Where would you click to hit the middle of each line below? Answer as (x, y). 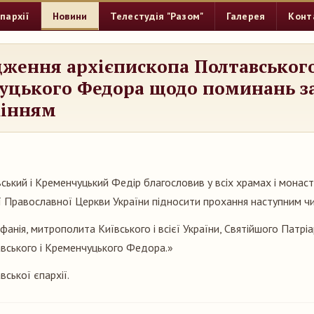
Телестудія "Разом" (157, 16)
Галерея (246, 16)
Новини (70, 16)
